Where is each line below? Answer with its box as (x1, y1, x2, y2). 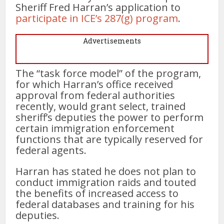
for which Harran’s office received (15, 77, 173, 91)
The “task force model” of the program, (15, 66, 201, 80)
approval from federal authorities (15, 88, 175, 102)
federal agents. (15, 143, 87, 157)
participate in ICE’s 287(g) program (15, 11, 178, 25)
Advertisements (83, 35, 141, 45)
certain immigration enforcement (15, 121, 175, 135)
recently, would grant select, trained (15, 99, 186, 113)
